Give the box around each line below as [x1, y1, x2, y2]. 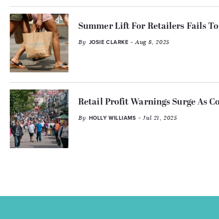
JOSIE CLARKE [88, 39, 129, 45]
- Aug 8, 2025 [128, 38, 169, 46]
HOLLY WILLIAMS [88, 115, 136, 121]
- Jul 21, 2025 [136, 114, 177, 122]
